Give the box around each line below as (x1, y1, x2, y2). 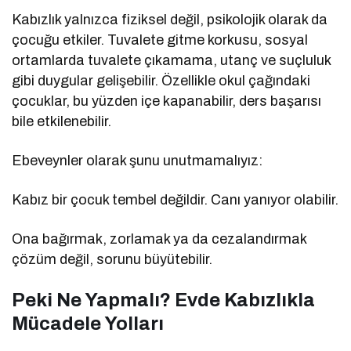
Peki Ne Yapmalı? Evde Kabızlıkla (12, 290, 315, 311)
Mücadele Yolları (12, 313, 164, 335)
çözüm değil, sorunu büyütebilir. (12, 251, 213, 268)
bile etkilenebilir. (12, 114, 112, 130)
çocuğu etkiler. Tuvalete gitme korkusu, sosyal (12, 32, 309, 49)
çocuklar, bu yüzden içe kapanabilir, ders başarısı (12, 93, 322, 110)
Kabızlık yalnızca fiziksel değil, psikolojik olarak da (12, 12, 328, 28)
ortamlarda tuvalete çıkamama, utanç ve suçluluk (12, 52, 331, 69)
